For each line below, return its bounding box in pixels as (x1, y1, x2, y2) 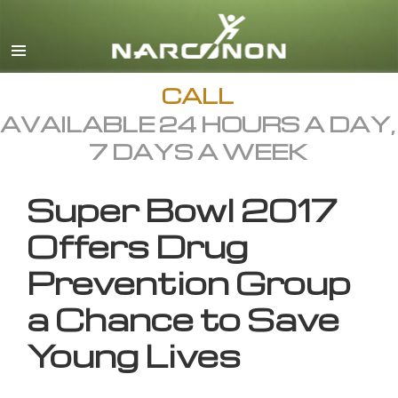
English (241, 16, 284, 33)
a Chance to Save (27, 298, 339, 339)
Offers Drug (27, 226, 248, 267)
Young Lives (27, 335, 241, 376)
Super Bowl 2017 (27, 189, 338, 230)
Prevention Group (27, 262, 351, 303)
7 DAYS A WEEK (88, 138, 307, 165)
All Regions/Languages (241, 48, 375, 65)
